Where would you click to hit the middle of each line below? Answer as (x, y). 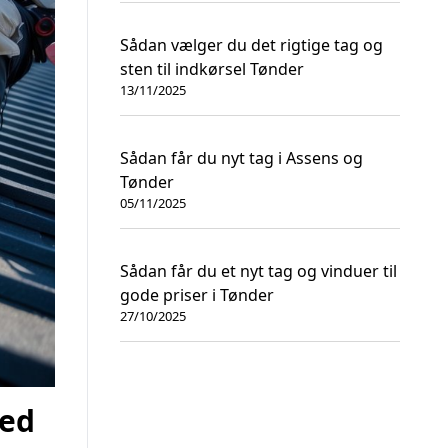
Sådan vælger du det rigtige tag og (251, 45)
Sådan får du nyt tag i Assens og (241, 158)
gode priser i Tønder (197, 295)
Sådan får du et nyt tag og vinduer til (258, 271)
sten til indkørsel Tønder (212, 69)
